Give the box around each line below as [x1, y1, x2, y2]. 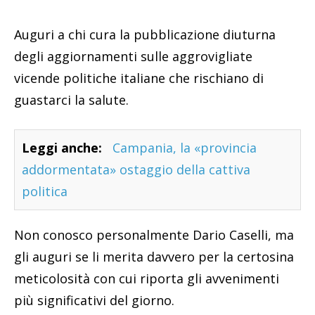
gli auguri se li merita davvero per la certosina [14, 247, 294, 265]
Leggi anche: [22, 139, 102, 156]
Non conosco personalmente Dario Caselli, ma [14, 226, 294, 243]
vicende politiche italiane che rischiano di [14, 69, 264, 86]
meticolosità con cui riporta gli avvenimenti [14, 269, 279, 287]
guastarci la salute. [14, 91, 129, 108]
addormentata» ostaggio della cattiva [22, 160, 250, 178]
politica [22, 182, 67, 200]
